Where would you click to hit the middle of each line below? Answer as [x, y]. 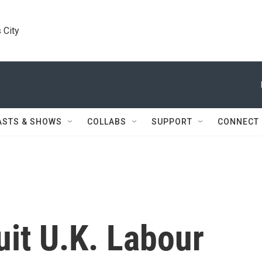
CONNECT [238, 122]
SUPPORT [172, 122]
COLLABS [107, 122]
